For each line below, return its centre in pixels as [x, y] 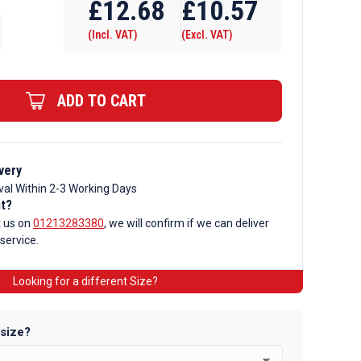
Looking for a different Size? [85, 281]
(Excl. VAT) [207, 35]
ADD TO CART [101, 101]
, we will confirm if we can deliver [187, 223]
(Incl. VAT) [113, 35]
